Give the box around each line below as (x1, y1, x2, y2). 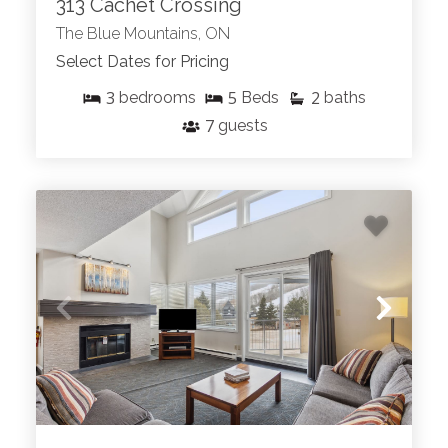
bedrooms (119, 88, 196, 108)
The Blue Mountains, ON (56, 24, 230, 44)
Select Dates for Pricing (56, 52, 229, 72)
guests (217, 116, 268, 136)
